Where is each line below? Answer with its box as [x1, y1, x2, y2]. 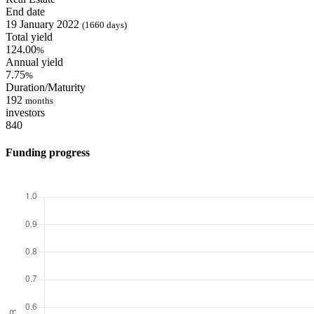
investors [6, 107, 45, 118]
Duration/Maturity [6, 81, 86, 93]
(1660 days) [82, 20, 127, 30]
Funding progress [6, 146, 90, 159]
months [25, 95, 53, 106]
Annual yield [6, 56, 63, 68]
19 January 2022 [6, 18, 79, 30]
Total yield [6, 31, 53, 43]
